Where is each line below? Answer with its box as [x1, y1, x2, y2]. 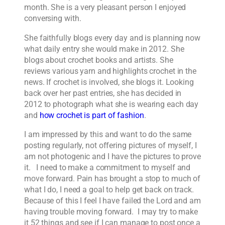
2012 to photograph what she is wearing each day [24, 99, 199, 109]
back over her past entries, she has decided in [24, 88, 182, 98]
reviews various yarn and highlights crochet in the [24, 66, 196, 76]
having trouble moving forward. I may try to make [24, 206, 198, 216]
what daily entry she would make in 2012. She [24, 44, 184, 54]
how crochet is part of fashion [39, 110, 144, 120]
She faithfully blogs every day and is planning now [24, 33, 200, 43]
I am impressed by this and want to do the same [24, 129, 192, 139]
